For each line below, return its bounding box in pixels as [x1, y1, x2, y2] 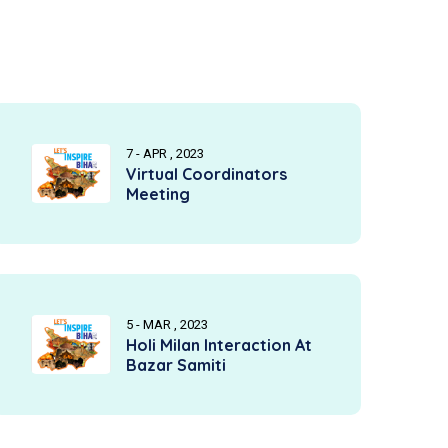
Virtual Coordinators [126, 164, 287, 184]
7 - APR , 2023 [126, 146, 204, 161]
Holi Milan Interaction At [126, 335, 312, 355]
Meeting [126, 184, 190, 204]
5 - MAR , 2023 [126, 317, 208, 332]
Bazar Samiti [126, 355, 226, 375]
